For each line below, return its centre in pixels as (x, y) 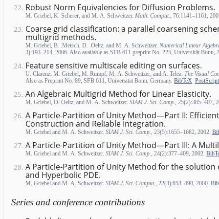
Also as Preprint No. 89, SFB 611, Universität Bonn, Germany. (100, 80)
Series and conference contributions (78, 202)
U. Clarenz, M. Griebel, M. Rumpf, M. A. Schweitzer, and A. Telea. (105, 74)
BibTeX (183, 80)
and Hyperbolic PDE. (63, 175)
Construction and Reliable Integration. (96, 123)
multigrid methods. (61, 37)
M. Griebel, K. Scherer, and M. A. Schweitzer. (80, 15)
